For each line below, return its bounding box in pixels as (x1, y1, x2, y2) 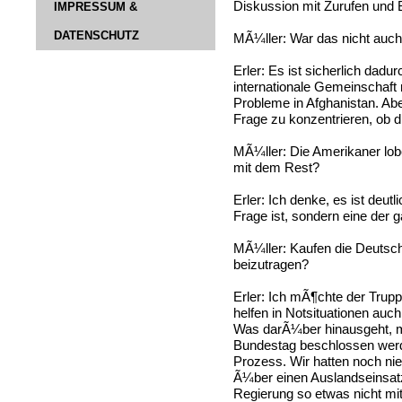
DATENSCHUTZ (54, 29, 139, 42)
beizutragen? (233, 258, 309, 273)
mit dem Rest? (233, 161, 319, 176)
